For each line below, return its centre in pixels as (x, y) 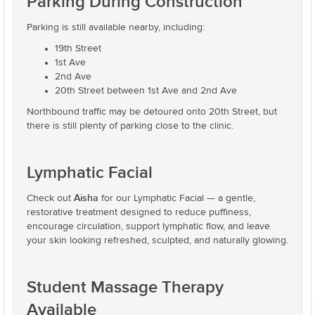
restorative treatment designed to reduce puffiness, (139, 212)
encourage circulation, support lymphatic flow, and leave (148, 226)
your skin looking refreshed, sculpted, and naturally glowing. (157, 240)
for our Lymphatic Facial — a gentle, (177, 198)
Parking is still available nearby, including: (116, 27)
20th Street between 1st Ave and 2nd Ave (146, 91)
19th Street (78, 49)
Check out (50, 198)
